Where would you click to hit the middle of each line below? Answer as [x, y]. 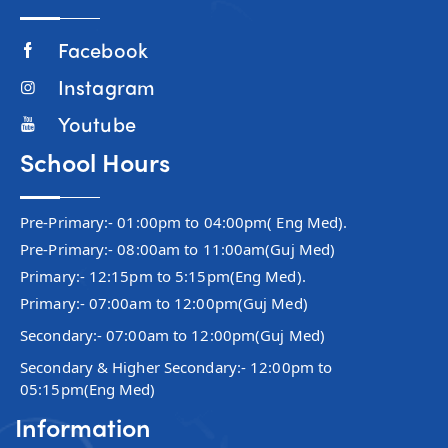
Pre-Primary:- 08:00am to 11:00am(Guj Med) [178, 248]
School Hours [95, 161]
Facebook [103, 49]
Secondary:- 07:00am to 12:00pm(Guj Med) [172, 334]
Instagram [106, 86]
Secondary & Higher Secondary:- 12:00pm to [176, 366]
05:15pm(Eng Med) [88, 388]
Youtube [97, 123]
